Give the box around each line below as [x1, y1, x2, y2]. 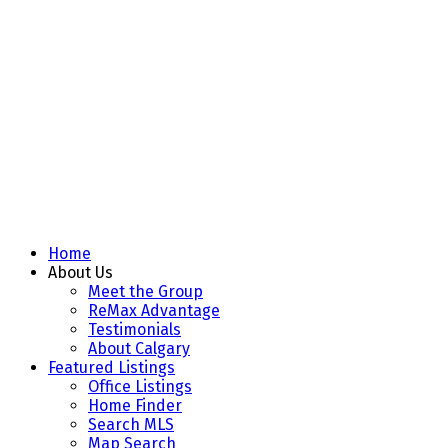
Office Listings [88, 377, 192, 396]
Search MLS [88, 415, 174, 434]
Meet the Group [88, 282, 203, 301]
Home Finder [88, 396, 182, 415]
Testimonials [88, 320, 181, 339]
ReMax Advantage [88, 301, 220, 320]
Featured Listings [48, 358, 175, 377]
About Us [48, 263, 113, 282]
